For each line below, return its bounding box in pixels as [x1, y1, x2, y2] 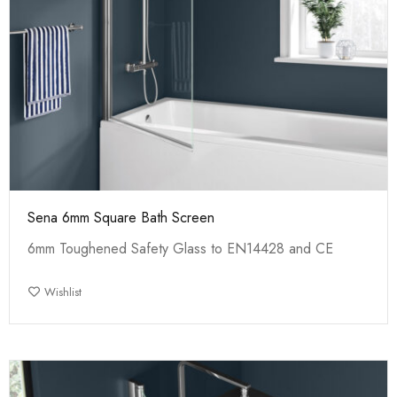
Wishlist [44, 284, 82, 300]
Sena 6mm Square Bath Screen [27, 207, 214, 228]
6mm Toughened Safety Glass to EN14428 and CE [27, 238, 333, 259]
